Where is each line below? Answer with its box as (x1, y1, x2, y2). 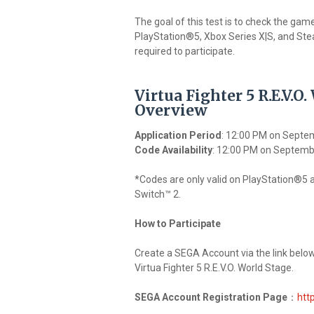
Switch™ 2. (135, 189, 181, 200)
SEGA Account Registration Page (135, 292, 287, 303)
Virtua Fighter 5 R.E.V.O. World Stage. (135, 262, 294, 274)
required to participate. (135, 46, 235, 57)
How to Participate (135, 218, 221, 230)
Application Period (135, 130, 221, 142)
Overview (135, 101, 207, 121)
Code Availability (135, 144, 212, 156)
